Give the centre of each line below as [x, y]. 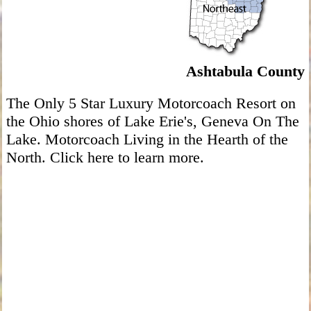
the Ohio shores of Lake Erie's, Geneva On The [152, 121]
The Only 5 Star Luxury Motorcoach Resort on [151, 103]
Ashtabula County [246, 71]
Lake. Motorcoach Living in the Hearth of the [147, 139]
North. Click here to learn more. [105, 157]
